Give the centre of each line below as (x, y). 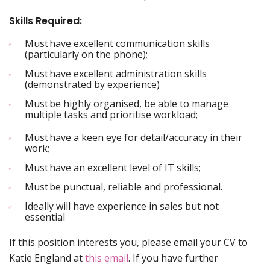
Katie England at (47, 258)
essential (46, 217)
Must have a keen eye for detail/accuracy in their (133, 137)
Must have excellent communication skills (117, 43)
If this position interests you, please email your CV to (128, 242)
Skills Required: (46, 21)
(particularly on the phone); (87, 54)
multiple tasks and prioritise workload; (112, 115)
